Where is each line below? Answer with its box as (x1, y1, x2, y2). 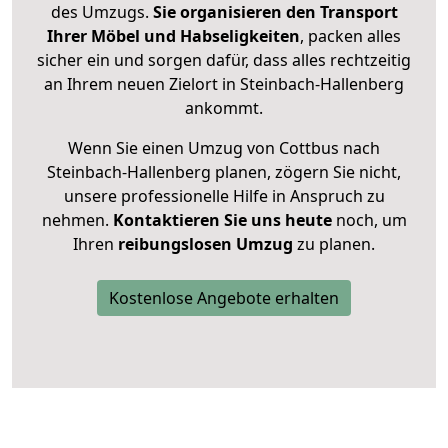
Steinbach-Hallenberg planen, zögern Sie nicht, (47, 161, 401, 184)
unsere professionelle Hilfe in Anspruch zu (63, 185, 385, 208)
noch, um (331, 209, 407, 232)
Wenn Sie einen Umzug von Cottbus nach (68, 137, 380, 160)
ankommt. (185, 97, 263, 120)
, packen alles (300, 25, 401, 48)
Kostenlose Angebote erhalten (109, 287, 339, 310)
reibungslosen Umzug (118, 233, 293, 256)
